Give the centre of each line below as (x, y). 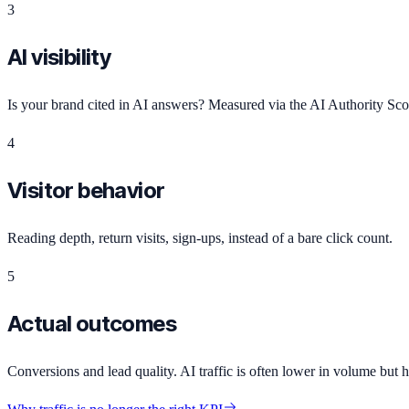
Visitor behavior (86, 191)
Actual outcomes (92, 324)
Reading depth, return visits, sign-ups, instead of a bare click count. (200, 238)
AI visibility (59, 58)
